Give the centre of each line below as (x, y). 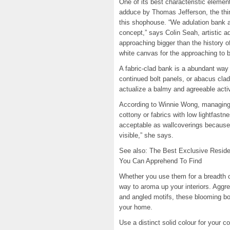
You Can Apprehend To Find (160, 161)
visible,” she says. (146, 135)
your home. (136, 207)
